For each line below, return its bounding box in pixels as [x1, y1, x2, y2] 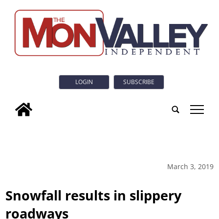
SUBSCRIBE [123, 78, 154, 87]
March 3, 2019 [167, 161, 214, 171]
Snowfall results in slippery [5, 186, 182, 204]
